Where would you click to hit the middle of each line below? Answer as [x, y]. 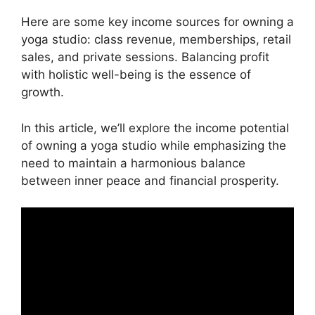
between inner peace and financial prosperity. [150, 180]
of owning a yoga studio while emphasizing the [154, 145]
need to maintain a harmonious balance [133, 163]
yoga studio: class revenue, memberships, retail [156, 40]
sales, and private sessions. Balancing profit [145, 57]
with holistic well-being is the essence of [136, 75]
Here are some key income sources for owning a [157, 22]
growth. [43, 92]
